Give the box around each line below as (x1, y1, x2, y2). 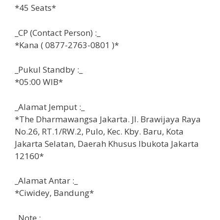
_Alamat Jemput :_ (15, 101, 84, 112)
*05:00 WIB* (15, 76, 63, 88)
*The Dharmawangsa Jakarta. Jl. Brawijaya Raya (15, 113, 201, 125)
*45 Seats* (15, 2, 56, 14)
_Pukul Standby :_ (15, 64, 82, 76)
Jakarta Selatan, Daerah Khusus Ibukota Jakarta (15, 137, 199, 149)
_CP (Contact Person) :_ (15, 27, 100, 38)
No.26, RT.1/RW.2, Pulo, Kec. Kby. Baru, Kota (15, 125, 184, 137)
